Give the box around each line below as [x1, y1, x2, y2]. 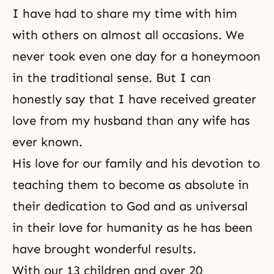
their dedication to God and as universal [12, 199, 248, 214]
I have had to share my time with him [12, 6, 237, 21]
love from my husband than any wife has [12, 113, 250, 128]
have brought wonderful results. [12, 242, 196, 257]
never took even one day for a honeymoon [12, 49, 261, 64]
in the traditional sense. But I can [12, 70, 211, 86]
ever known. [12, 135, 83, 150]
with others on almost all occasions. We [12, 28, 244, 43]
